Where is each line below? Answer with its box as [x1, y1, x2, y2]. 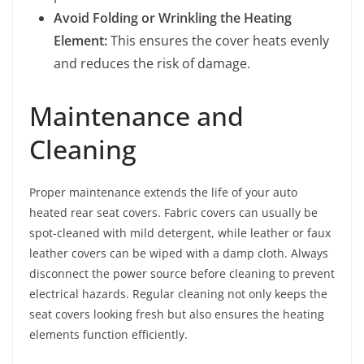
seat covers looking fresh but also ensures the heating [29, 306, 324, 322]
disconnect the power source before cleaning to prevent [29, 266, 335, 281]
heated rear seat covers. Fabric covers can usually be [29, 205, 318, 220]
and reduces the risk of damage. [54, 54, 250, 72]
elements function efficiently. [29, 327, 188, 342]
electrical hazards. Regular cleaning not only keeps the [29, 286, 327, 301]
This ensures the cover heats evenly [107, 32, 329, 50]
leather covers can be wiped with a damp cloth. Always [29, 245, 328, 261]
